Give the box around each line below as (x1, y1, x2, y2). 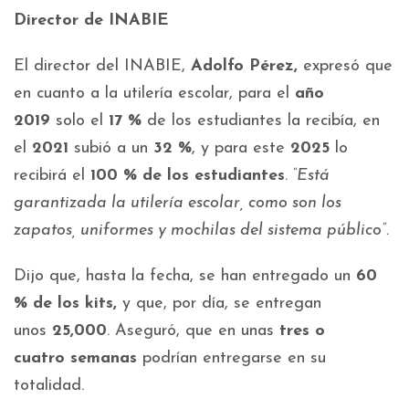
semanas (70, 350, 137, 368)
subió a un (68, 140, 153, 158)
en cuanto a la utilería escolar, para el (14, 85, 295, 103)
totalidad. (14, 377, 84, 395)
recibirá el (14, 167, 90, 185)
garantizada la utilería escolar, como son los (14, 194, 341, 213)
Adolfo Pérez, (191, 58, 298, 76)
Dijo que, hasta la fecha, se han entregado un (14, 267, 356, 286)
